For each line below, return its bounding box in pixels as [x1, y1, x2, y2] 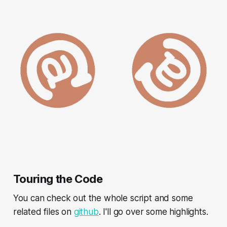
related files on [13, 206, 74, 217]
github [73, 206, 99, 217]
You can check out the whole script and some [13, 193, 193, 203]
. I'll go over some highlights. [98, 206, 208, 217]
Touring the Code [13, 172, 103, 185]
